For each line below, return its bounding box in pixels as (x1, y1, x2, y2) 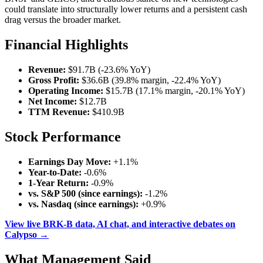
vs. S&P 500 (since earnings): (28, 188, 143, 198)
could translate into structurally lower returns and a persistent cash (5, 4, 247, 15)
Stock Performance (5, 129, 121, 144)
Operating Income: (28, 86, 103, 96)
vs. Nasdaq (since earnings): (28, 198, 139, 209)
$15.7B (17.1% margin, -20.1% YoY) (103, 86, 245, 96)
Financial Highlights (5, 37, 128, 53)
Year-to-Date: (28, 167, 82, 177)
